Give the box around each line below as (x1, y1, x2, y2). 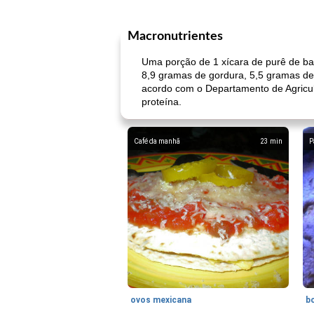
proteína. (142, 96, 182, 107)
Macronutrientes (128, 30, 223, 43)
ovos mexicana (130, 295, 191, 305)
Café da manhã (134, 137, 180, 145)
